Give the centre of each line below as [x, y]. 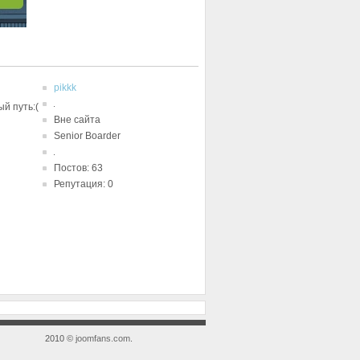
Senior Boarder [87, 136]
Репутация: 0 [84, 184]
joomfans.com [103, 338]
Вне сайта [77, 120]
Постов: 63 [78, 168]
